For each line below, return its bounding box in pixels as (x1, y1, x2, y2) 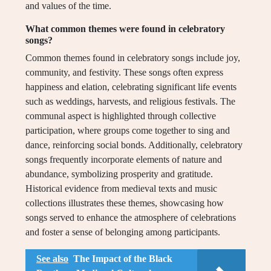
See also (36, 253, 68, 264)
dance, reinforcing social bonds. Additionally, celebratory (25, 140, 243, 151)
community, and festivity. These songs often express (25, 67, 223, 78)
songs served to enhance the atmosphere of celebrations (25, 212, 236, 223)
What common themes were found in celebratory (25, 24, 225, 34)
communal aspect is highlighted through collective (25, 111, 216, 122)
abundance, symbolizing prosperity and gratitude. (25, 169, 213, 180)
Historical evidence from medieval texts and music (25, 183, 217, 194)
